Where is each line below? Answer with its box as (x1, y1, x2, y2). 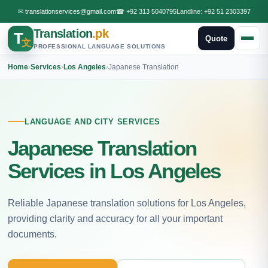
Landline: (176, 8, 204, 15)
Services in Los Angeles (8, 159, 221, 182)
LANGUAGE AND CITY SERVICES (25, 117, 161, 126)
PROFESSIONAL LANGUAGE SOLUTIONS (33, 43, 166, 50)
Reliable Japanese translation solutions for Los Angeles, (8, 197, 246, 208)
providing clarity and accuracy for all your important (8, 213, 223, 224)
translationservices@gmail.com (25, 8, 116, 15)
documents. (8, 229, 57, 239)
